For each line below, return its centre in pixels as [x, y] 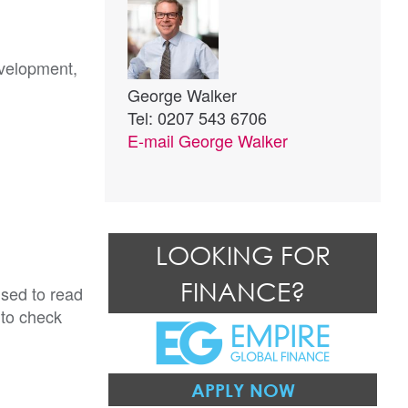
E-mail [153, 140]
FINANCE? [243, 291]
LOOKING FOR [243, 255]
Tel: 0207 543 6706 [197, 117]
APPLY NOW [243, 390]
